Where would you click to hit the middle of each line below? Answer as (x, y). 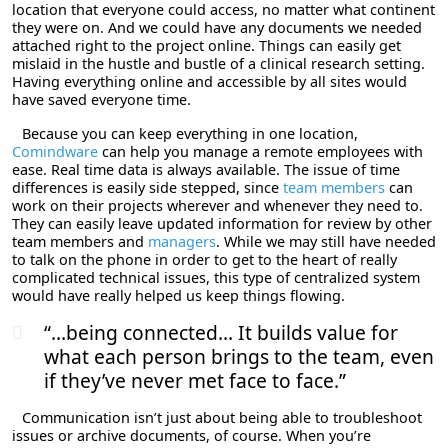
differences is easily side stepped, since (147, 187)
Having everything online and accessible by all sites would (209, 81)
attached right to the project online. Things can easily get (206, 45)
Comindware (55, 151)
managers (182, 241)
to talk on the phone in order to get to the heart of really (204, 259)
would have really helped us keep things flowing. (178, 295)
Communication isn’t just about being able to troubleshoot (222, 417)
